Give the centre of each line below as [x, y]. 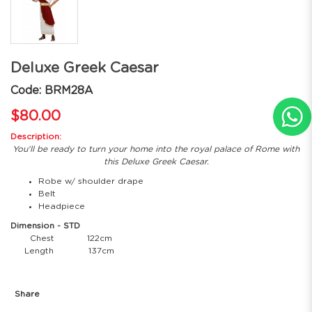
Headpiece [62, 206]
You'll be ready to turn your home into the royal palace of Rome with [156, 149]
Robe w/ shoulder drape [91, 181]
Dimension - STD [45, 226]
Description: [36, 137]
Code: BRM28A [52, 91]
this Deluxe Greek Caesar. [156, 162]
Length [42, 251]
